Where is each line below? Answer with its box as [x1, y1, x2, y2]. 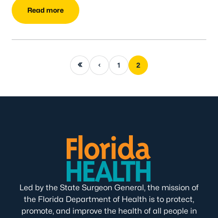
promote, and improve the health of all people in [21, 206, 197, 216]
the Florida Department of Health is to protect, [24, 194, 194, 204]
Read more [27, 6, 64, 15]
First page [63, 60, 96, 69]
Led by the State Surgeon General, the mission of [19, 182, 199, 192]
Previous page [75, 60, 122, 69]
